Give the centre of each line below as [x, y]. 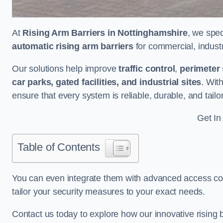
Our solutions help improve [65, 68]
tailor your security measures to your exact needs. [109, 191]
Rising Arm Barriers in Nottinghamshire [105, 33]
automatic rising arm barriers [73, 46]
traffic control [147, 68]
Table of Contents [59, 147]
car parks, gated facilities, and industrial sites [107, 82]
